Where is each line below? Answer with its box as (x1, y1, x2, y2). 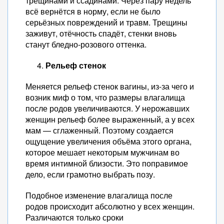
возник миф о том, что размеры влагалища (25, 91, 185, 103)
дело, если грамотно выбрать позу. (25, 168, 155, 180)
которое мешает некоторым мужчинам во (25, 146, 179, 158)
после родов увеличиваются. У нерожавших (25, 102, 189, 114)
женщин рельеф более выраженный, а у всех (25, 113, 194, 125)
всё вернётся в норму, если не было (25, 5, 160, 17)
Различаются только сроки (25, 211, 123, 223)
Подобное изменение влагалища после (25, 189, 172, 201)
